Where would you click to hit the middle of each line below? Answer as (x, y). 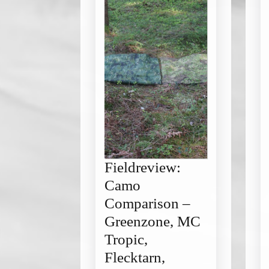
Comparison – (147, 203)
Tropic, (126, 239)
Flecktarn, (135, 257)
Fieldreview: (143, 167)
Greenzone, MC (153, 221)
